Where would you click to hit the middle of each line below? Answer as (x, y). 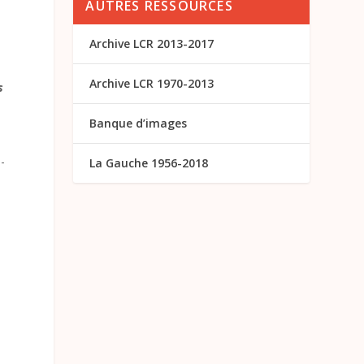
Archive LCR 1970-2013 (152, 83)
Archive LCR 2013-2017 (152, 43)
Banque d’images (139, 123)
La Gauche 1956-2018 (149, 162)
